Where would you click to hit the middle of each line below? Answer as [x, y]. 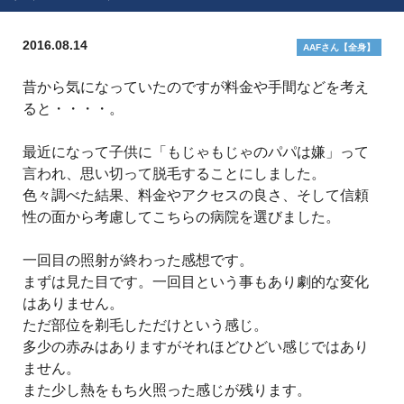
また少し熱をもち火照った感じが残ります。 [169, 390]
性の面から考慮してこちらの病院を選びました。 [183, 217]
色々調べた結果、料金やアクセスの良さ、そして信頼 [196, 196]
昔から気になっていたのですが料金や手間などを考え [196, 87]
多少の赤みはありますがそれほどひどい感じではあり [196, 347]
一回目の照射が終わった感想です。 [140, 261]
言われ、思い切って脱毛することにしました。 [176, 174]
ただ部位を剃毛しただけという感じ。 [147, 326]
